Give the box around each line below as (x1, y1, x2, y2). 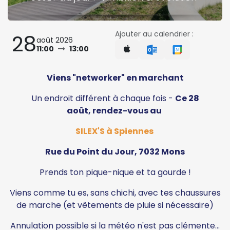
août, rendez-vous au (67, 104, 163, 117)
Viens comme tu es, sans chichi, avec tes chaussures (9, 186, 221, 199)
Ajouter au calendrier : (115, 29, 194, 39)
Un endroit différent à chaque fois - (31, 92, 175, 104)
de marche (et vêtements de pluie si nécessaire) (16, 199, 214, 211)
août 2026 (36, 34, 73, 45)
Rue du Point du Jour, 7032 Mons (45, 145, 185, 158)
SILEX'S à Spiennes (75, 125, 155, 137)
